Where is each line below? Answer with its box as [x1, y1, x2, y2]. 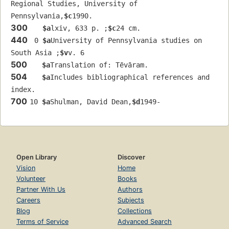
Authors [118, 186, 143, 194]
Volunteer [16, 175, 45, 183]
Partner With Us [16, 186, 65, 194]
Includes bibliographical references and [50, 73, 210, 82]
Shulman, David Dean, [50, 98, 132, 106]
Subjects [118, 196, 144, 204]
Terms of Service [16, 218, 68, 226]
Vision [16, 164, 35, 172]
